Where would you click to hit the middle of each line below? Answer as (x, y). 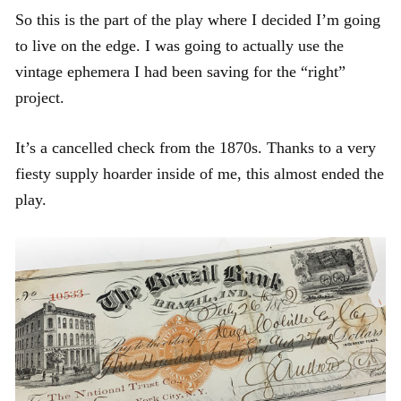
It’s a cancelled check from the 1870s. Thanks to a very (196, 147)
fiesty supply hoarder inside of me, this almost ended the (200, 173)
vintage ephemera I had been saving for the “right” (180, 71)
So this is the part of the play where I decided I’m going (198, 19)
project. (40, 97)
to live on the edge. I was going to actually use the (179, 45)
